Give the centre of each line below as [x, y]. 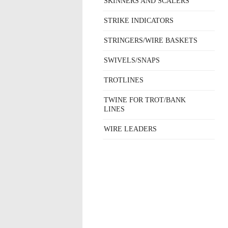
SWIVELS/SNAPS [132, 60]
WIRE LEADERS [130, 129]
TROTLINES [124, 80]
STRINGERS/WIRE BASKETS [151, 40]
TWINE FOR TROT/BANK [145, 100]
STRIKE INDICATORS [139, 21]
